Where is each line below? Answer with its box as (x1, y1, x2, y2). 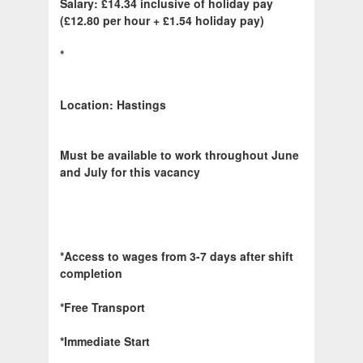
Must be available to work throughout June (60, 147, 299, 164)
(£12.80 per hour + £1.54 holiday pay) (60, 12, 264, 29)
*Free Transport (60, 299, 145, 316)
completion (60, 265, 122, 282)
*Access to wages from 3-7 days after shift (60, 248, 293, 265)
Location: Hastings (60, 96, 166, 113)
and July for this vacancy (60, 164, 200, 181)
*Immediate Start (60, 333, 150, 350)
